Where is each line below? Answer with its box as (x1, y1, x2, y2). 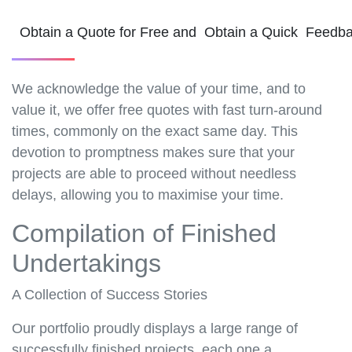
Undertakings (12, 249, 161, 278)
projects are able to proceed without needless (12, 166, 296, 182)
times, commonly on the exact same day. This (12, 123, 298, 140)
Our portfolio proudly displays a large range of (12, 321, 298, 337)
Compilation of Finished (12, 219, 277, 248)
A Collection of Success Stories (12, 287, 207, 303)
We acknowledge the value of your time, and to (12, 81, 306, 97)
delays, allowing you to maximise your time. (12, 187, 284, 203)
